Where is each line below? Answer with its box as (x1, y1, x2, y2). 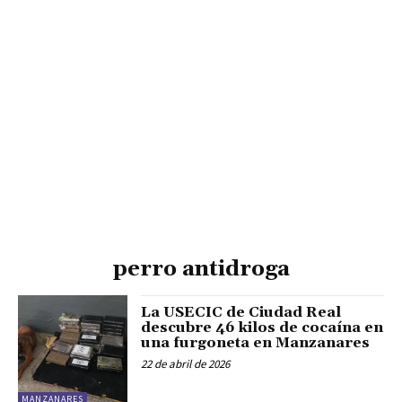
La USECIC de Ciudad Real (141, 303, 342, 322)
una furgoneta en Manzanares (141, 334, 371, 353)
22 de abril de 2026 (141, 356, 231, 372)
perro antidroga (112, 256, 290, 284)
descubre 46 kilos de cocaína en (141, 319, 384, 337)
